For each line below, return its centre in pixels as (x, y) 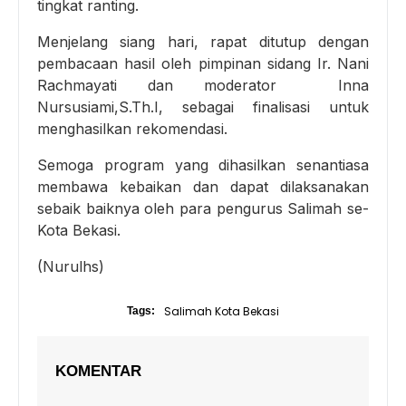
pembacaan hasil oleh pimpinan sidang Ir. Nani (203, 64)
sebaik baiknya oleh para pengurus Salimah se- (203, 209)
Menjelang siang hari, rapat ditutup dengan (203, 42)
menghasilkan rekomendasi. (137, 129)
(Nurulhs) (73, 267)
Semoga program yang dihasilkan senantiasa (203, 165)
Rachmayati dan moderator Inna (203, 86)
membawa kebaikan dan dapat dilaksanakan (203, 187)
